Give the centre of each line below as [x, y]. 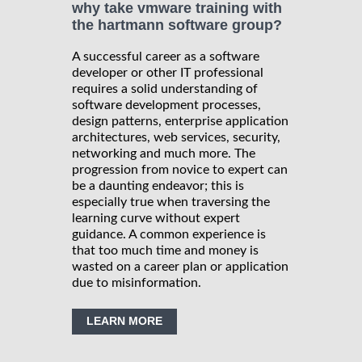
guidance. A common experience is [169, 235]
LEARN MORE [124, 321]
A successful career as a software [166, 57]
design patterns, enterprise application [180, 122]
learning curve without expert [156, 219]
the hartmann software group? [177, 25]
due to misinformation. [137, 283]
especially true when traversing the [171, 202]
